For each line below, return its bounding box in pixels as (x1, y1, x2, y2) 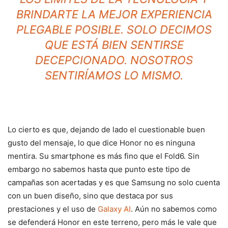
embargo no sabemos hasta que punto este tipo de (8, 164, 190, 174)
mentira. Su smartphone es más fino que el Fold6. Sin (8, 151, 199, 161)
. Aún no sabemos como (131, 204, 217, 214)
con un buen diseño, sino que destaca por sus (8, 190, 173, 201)
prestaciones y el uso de (8, 204, 98, 214)
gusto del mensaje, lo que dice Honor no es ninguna (8, 137, 195, 148)
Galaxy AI (98, 204, 131, 214)
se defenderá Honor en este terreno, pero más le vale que (8, 217, 217, 227)
